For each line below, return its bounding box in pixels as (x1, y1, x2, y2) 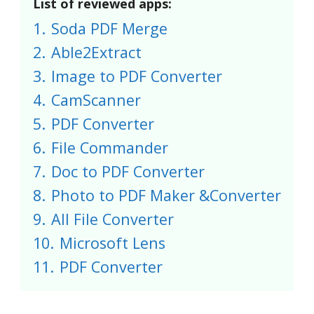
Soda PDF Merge (51, 18, 168, 39)
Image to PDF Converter (51, 66, 222, 86)
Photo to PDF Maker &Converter (51, 185, 281, 205)
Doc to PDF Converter (51, 161, 205, 182)
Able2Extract (51, 42, 142, 62)
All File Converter (51, 209, 174, 229)
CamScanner (51, 90, 141, 110)
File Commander (51, 137, 168, 158)
